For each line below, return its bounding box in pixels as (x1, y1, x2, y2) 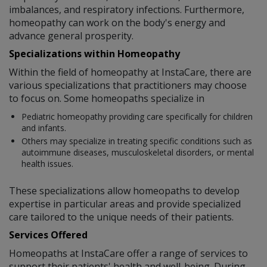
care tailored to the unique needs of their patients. (9, 210, 234, 224)
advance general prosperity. (9, 29, 133, 42)
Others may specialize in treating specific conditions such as (21, 135, 252, 147)
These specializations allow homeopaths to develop (9, 184, 240, 198)
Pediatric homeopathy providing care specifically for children (21, 110, 253, 122)
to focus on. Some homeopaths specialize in (9, 91, 204, 105)
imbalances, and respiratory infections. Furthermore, (9, 2, 244, 16)
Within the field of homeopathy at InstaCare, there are (9, 65, 252, 79)
